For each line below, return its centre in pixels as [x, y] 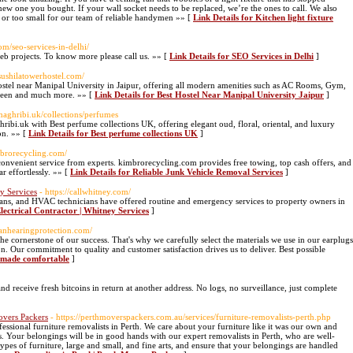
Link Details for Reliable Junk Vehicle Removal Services [176, 172]
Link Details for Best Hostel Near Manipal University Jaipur [209, 95]
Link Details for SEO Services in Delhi [242, 56]
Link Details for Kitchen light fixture [263, 17]
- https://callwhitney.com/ [85, 191]
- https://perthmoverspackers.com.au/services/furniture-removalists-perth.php [191, 317]
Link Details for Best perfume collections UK [113, 133]
